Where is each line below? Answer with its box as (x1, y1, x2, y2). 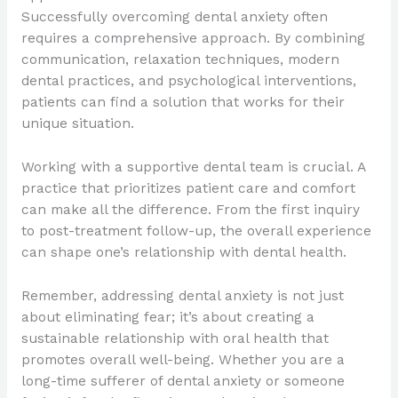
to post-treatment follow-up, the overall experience (20, 222, 371, 239)
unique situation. (20, 115, 134, 132)
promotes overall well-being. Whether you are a (20, 351, 345, 368)
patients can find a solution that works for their (20, 94, 345, 111)
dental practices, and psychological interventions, (20, 73, 356, 90)
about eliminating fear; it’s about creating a (20, 308, 314, 325)
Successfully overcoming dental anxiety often (20, 9, 328, 26)
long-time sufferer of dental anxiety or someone (20, 372, 345, 389)
